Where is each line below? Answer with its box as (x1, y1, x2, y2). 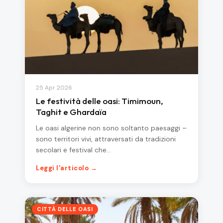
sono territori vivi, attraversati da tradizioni (36, 134, 176, 144)
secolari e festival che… (36, 145, 111, 155)
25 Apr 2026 (36, 84, 72, 92)
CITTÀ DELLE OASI (37, 206, 93, 213)
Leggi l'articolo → (36, 164, 98, 173)
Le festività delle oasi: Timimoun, (36, 96, 163, 107)
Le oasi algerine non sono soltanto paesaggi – (36, 123, 187, 133)
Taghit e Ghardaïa (36, 107, 107, 117)
